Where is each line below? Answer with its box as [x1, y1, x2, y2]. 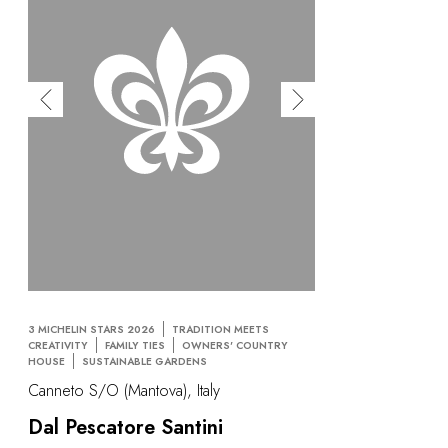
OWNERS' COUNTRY [182, 337, 288, 353]
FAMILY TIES [105, 337, 165, 353]
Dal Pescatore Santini [28, 412, 223, 442]
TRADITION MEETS [172, 321, 269, 337]
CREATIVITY [28, 337, 88, 353]
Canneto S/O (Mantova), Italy [28, 378, 220, 402]
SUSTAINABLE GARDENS [82, 353, 207, 369]
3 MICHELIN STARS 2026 [28, 321, 155, 337]
